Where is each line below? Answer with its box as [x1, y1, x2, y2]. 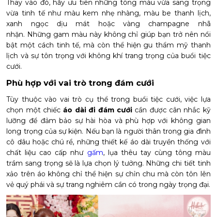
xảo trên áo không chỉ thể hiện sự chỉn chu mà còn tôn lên [6, 169, 211, 178]
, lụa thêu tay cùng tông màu [103, 148, 211, 157]
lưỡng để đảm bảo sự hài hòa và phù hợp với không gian [6, 116, 211, 125]
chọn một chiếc [6, 105, 63, 114]
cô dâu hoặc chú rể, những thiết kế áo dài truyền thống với [6, 137, 211, 146]
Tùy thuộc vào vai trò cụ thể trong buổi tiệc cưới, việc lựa [6, 94, 211, 104]
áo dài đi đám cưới [63, 105, 132, 114]
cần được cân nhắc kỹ [132, 105, 211, 114]
